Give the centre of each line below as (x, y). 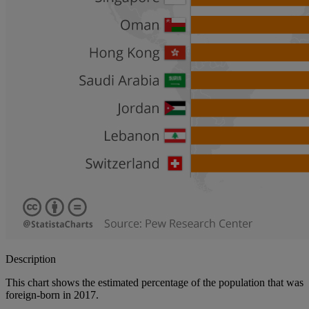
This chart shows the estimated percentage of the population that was (154, 283)
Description (31, 259)
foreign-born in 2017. (52, 295)
